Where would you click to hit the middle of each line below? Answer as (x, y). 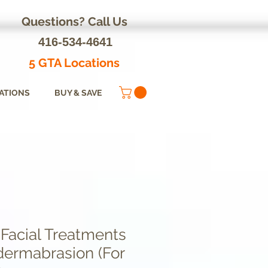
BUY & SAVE (78, 93)
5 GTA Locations (76, 63)
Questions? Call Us (76, 22)
